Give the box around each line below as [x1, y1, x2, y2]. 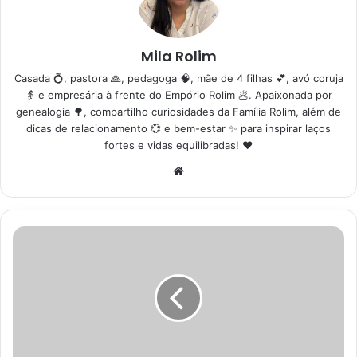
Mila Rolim [140, 45, 217, 66]
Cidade [12, 226, 46, 240]
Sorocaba [12, 260, 58, 273]
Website [187, 162, 233, 178]
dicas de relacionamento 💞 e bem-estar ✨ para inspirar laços [26, 121, 331, 135]
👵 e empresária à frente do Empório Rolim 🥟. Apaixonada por [25, 88, 332, 101]
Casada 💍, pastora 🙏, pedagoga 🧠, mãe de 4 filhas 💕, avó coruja [14, 71, 343, 84]
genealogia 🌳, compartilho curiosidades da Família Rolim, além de [16, 104, 341, 118]
